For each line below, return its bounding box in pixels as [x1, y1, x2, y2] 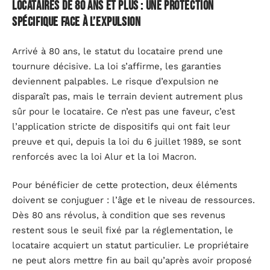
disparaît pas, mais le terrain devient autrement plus [12, 90, 243, 102]
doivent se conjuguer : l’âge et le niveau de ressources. [12, 195, 255, 206]
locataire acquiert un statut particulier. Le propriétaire [12, 240, 249, 251]
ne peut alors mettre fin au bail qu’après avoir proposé [12, 255, 252, 266]
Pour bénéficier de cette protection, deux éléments [12, 180, 237, 191]
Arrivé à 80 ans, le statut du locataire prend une [12, 45, 223, 57]
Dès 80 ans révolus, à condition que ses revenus [12, 210, 225, 221]
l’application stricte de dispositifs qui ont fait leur [12, 121, 230, 132]
